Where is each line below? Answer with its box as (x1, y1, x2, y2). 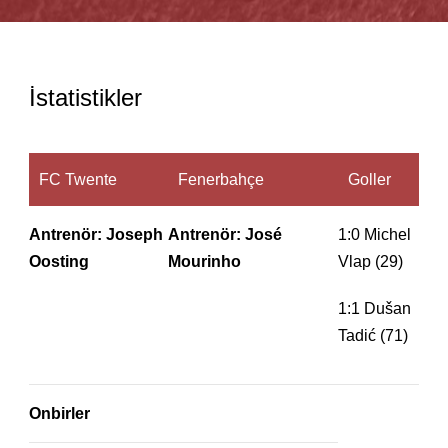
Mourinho (168, 253, 241, 271)
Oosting (29, 253, 89, 271)
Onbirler (29, 405, 90, 423)
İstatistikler (29, 84, 142, 112)
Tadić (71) (338, 327, 408, 345)
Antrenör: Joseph (29, 226, 163, 244)
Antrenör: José (168, 226, 282, 244)
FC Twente (39, 171, 117, 189)
